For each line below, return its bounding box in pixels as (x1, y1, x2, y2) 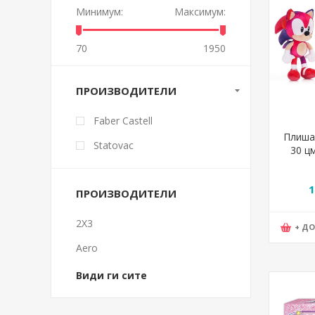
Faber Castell (94, 114, 153, 127)
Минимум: (76, 5, 123, 18)
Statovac (94, 139, 134, 152)
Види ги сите (76, 269, 147, 282)
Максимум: (174, 5, 226, 18)
